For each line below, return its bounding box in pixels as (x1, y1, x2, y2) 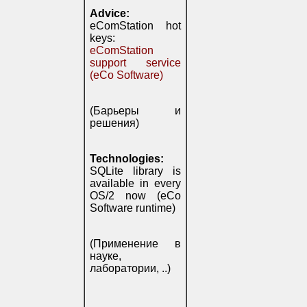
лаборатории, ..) (90, 262, 171, 274)
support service (90, 57, 181, 69)
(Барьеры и (90, 105, 181, 116)
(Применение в (90, 238, 181, 249)
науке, (90, 250, 121, 262)
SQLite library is (90, 165, 181, 177)
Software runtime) (90, 202, 175, 214)
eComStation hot (90, 20, 181, 32)
